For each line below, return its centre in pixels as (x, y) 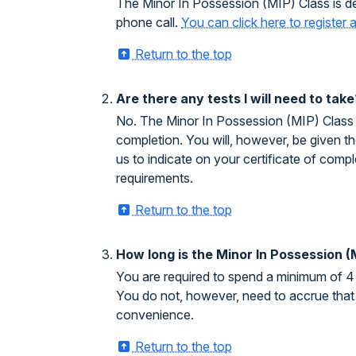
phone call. (149, 22)
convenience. (155, 315)
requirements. (155, 178)
